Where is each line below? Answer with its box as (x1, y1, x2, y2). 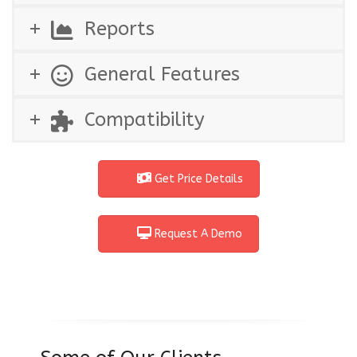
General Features (84, 63, 240, 86)
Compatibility (84, 108, 205, 131)
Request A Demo (151, 226, 242, 241)
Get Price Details (151, 171, 243, 186)
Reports (84, 18, 155, 41)
